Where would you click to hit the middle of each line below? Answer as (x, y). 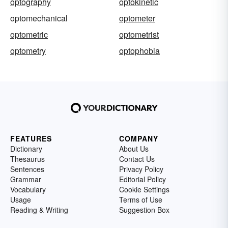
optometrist (139, 35)
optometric (29, 35)
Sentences (27, 169)
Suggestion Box (144, 210)
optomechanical (39, 18)
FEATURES (31, 139)
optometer (137, 18)
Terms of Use (141, 200)
